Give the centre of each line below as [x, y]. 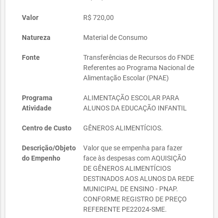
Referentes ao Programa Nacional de [139, 68]
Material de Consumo [116, 37]
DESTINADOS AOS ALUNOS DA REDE [139, 179]
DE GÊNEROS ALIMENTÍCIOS [127, 168]
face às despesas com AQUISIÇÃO [135, 158]
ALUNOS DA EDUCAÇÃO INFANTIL [135, 108]
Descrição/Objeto [49, 148]
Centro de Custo [47, 128]
